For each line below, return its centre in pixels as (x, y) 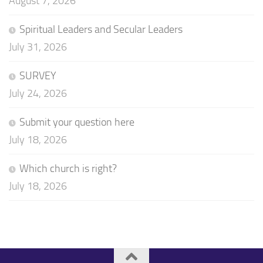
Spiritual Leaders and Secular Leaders (101, 29)
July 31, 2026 (38, 47)
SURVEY (38, 75)
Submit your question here (77, 122)
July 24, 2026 (38, 93)
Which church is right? (68, 168)
